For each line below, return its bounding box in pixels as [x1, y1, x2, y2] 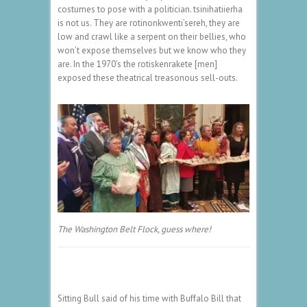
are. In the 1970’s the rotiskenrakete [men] [58, 58, 217, 71]
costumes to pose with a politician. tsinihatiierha [58, 3, 243, 16]
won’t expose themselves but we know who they [58, 45, 246, 57]
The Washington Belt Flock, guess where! [58, 223, 211, 235]
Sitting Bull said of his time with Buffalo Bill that [58, 292, 241, 304]
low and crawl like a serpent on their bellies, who [58, 31, 246, 43]
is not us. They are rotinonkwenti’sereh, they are [58, 17, 240, 29]
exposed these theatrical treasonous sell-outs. [58, 72, 238, 84]
